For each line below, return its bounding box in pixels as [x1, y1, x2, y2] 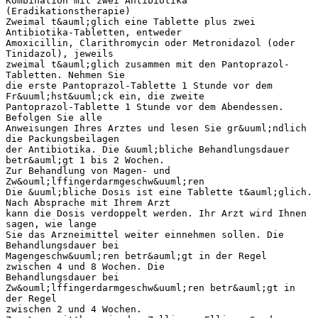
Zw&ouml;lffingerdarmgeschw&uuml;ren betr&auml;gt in [6, 282, 295, 293]
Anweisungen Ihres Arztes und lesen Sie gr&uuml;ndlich [6, 122, 307, 133]
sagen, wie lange [6, 218, 97, 229]
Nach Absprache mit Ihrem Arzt [6, 197, 170, 208]
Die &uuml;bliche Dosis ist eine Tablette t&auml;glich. [6, 186, 312, 197]
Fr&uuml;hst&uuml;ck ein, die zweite [6, 90, 204, 102]
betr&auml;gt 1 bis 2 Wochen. [6, 154, 165, 165]
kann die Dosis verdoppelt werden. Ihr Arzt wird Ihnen [6, 207, 307, 219]
